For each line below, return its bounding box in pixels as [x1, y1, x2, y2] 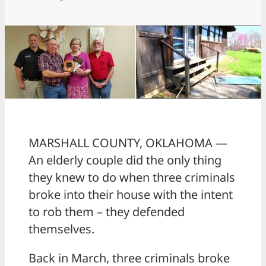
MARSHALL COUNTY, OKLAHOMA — [28, 134, 227, 151]
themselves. [28, 220, 94, 237]
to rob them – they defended [28, 203, 185, 220]
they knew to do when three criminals [28, 169, 235, 185]
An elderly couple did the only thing [28, 151, 221, 168]
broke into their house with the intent [28, 186, 233, 202]
